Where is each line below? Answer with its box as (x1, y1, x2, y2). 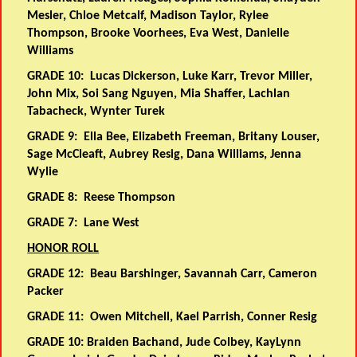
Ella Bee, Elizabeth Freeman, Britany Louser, (84, 130, 320, 143)
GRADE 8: (27, 190, 84, 204)
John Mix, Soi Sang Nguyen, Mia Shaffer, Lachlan (27, 87, 291, 100)
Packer (27, 284, 65, 298)
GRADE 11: (27, 310, 91, 324)
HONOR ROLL (27, 241, 100, 255)
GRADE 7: (27, 216, 84, 229)
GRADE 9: (27, 130, 84, 143)
